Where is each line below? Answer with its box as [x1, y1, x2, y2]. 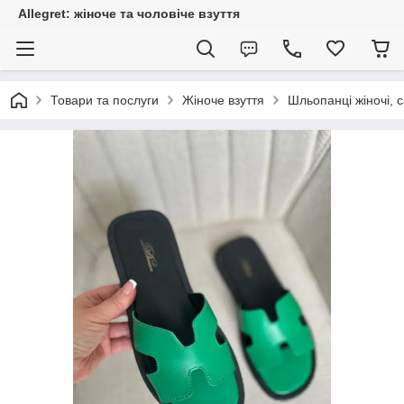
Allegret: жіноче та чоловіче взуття [18, 6, 240, 21]
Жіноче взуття [182, 93, 264, 107]
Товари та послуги [50, 93, 159, 107]
